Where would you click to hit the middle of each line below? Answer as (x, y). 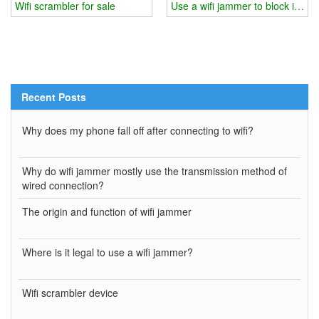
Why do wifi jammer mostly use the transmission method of (155, 171)
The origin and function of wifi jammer (107, 211)
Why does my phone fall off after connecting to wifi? (138, 130)
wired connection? (63, 185)
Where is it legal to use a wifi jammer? (108, 252)
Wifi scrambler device (70, 292)
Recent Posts (54, 96)
